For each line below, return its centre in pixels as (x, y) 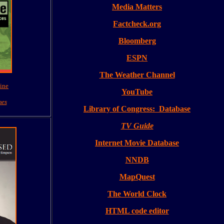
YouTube (137, 92)
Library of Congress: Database (137, 109)
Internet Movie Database (137, 143)
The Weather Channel (137, 75)
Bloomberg (137, 41)
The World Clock (137, 194)
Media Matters (137, 7)
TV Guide (137, 126)
